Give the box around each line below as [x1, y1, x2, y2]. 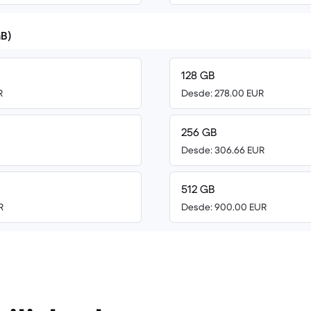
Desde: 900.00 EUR [181, 201, 267, 213]
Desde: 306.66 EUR [181, 144, 264, 156]
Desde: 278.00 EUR [181, 87, 264, 99]
